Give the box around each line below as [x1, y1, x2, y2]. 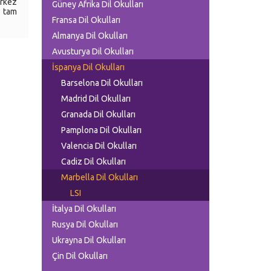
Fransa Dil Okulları [52, 15, 120, 25]
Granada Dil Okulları [61, 109, 135, 119]
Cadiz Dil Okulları [61, 157, 126, 166]
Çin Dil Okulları [52, 251, 108, 261]
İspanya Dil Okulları [52, 62, 125, 72]
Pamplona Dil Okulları [61, 125, 142, 135]
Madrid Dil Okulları [61, 94, 131, 103]
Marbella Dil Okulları [61, 172, 138, 182]
